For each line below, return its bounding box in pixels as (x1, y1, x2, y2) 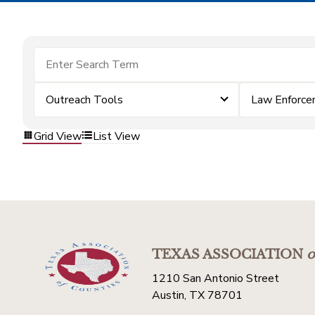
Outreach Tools (46, 92, 123, 108)
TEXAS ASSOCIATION (152, 247, 303, 262)
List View (93, 128, 140, 144)
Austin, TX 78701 (152, 288, 243, 303)
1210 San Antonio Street (152, 271, 279, 286)
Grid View (34, 128, 82, 144)
